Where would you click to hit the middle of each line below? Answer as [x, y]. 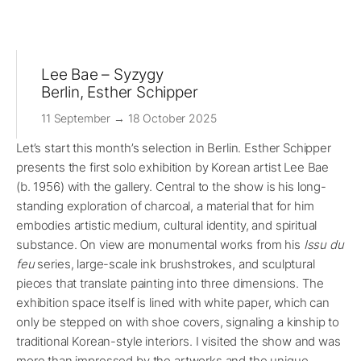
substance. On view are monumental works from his [160, 245]
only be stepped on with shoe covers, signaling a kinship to [178, 322]
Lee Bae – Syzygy [102, 75]
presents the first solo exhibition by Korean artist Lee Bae [173, 168]
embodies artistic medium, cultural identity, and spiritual [167, 226]
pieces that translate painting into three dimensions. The [170, 284]
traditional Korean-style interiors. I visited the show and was [178, 342]
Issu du [324, 245]
